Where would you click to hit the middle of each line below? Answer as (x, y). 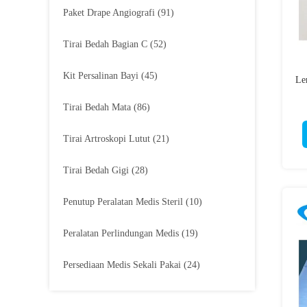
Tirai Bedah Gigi (96, 170)
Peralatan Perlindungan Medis (121, 233)
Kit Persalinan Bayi (101, 76)
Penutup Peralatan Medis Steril (123, 202)
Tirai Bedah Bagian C (105, 44)
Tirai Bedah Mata (97, 107)
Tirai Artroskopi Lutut (107, 139)
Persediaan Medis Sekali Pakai (122, 265)
